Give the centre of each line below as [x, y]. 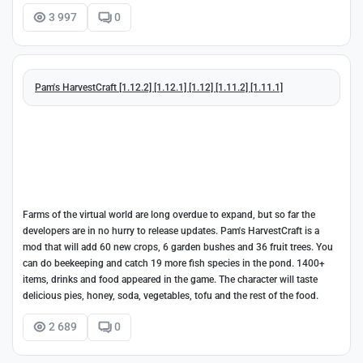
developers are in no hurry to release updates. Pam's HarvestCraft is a [171, 231]
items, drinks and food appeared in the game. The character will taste [170, 279]
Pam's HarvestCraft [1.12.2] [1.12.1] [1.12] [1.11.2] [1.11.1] [159, 87]
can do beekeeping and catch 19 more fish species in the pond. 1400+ [174, 263]
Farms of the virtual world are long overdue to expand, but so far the [169, 214]
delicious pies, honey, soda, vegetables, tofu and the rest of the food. [171, 295]
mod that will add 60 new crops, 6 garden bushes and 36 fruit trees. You [178, 247]
